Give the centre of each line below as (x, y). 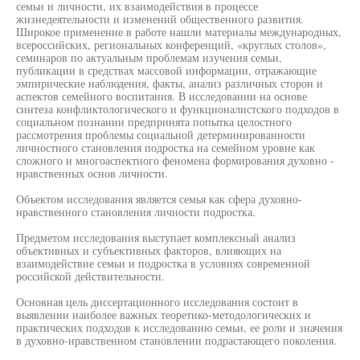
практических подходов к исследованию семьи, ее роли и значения (179, 327)
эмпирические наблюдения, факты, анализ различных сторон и (170, 83)
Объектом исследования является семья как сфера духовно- (159, 199)
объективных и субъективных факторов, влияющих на (149, 250)
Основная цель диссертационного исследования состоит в (157, 302)
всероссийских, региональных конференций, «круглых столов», (171, 45)
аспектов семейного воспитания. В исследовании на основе (162, 96)
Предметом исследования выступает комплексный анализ (156, 237)
